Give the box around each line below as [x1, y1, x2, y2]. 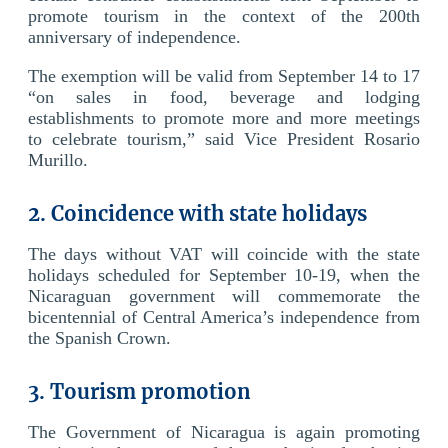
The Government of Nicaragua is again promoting [28, 421, 420, 442]
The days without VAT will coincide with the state [28, 243, 420, 264]
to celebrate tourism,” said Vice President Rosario [28, 128, 420, 149]
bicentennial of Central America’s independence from [28, 306, 420, 327]
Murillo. [28, 149, 88, 170]
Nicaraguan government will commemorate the [28, 285, 420, 306]
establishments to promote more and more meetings [28, 107, 420, 128]
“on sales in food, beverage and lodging [28, 86, 420, 107]
